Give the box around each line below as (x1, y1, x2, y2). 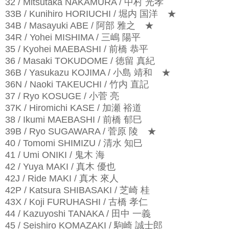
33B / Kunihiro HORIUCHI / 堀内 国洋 (5, 8, 158, 19)
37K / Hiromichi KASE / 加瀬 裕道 (5, 102, 142, 113)
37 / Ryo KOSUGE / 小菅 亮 (5, 90, 119, 101)
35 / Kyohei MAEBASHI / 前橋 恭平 (5, 43, 148, 54)
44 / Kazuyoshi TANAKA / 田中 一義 (5, 208, 151, 219)
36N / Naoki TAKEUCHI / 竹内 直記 (5, 79, 149, 89)
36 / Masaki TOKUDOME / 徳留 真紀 (5, 55, 155, 66)
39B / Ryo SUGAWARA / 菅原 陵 (5, 126, 138, 136)
